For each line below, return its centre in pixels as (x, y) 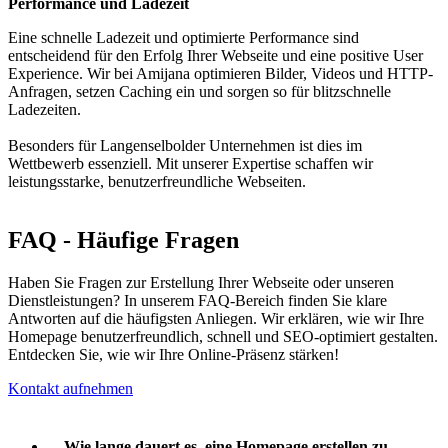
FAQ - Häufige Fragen (123, 240)
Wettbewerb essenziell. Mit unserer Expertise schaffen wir (190, 164)
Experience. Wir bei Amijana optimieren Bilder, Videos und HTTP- (220, 74)
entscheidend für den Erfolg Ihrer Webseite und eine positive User (215, 56)
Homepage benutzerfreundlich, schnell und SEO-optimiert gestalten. (223, 336)
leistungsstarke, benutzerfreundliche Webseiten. (157, 182)
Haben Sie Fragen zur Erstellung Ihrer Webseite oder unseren (201, 282)
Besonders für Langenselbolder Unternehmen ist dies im (185, 146)
